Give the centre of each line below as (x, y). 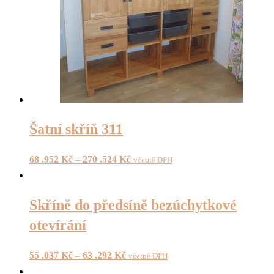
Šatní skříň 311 (76, 129)
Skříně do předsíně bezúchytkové (133, 205)
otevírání (58, 225)
